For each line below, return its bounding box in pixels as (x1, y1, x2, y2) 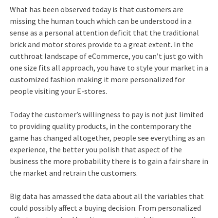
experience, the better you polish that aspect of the (9, 144, 182, 154)
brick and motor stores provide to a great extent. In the (9, 39, 194, 49)
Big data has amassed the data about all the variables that (9, 191, 204, 201)
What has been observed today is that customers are (9, 4, 183, 14)
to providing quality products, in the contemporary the (9, 121, 192, 131)
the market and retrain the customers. (9, 167, 138, 178)
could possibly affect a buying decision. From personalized (9, 202, 201, 213)
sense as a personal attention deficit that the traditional (9, 27, 199, 37)
